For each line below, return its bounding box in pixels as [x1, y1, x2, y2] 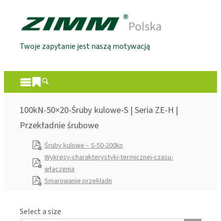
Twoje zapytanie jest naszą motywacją [20, 41, 150, 52]
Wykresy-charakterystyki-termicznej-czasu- [44, 152, 173, 162]
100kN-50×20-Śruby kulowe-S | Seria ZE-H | [20, 104, 178, 117]
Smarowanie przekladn [44, 176, 112, 186]
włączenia [44, 164, 74, 174]
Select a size [20, 206, 61, 217]
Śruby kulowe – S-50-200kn [44, 140, 123, 150]
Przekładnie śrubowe [20, 119, 99, 132]
